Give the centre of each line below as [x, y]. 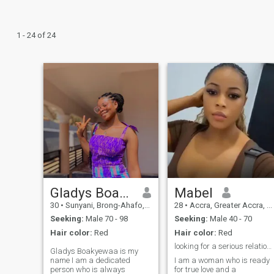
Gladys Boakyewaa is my [94, 251]
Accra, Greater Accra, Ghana [227, 205]
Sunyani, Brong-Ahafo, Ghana [104, 205]
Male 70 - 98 [106, 219]
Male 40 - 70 [230, 219]
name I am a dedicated [90, 260]
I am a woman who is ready [222, 260]
